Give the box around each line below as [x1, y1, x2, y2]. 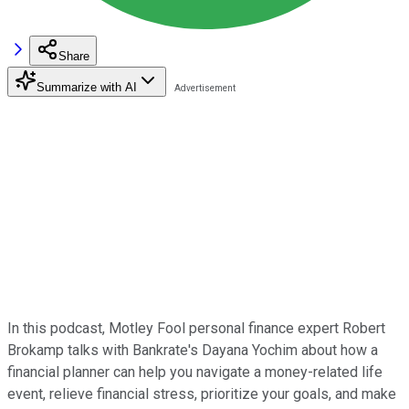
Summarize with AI [37, 79, 137, 94]
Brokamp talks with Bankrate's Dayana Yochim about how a [7, 341, 378, 359]
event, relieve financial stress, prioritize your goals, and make [7, 384, 396, 403]
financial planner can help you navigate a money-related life [7, 362, 383, 381]
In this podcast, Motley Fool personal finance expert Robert [7, 319, 385, 337]
